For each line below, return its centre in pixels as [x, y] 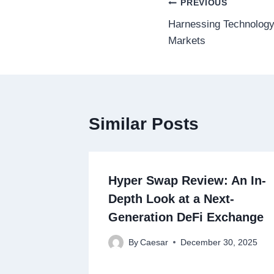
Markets [187, 40]
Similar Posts [144, 124]
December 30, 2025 [219, 242]
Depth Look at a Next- [171, 198]
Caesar [154, 242]
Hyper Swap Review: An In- [187, 180]
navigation [211, 32]
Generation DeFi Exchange [186, 217]
